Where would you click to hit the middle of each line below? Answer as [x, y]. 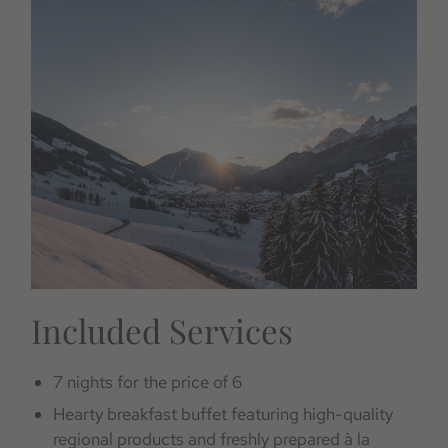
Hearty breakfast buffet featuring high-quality [223, 414]
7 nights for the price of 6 [148, 382]
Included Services [162, 330]
